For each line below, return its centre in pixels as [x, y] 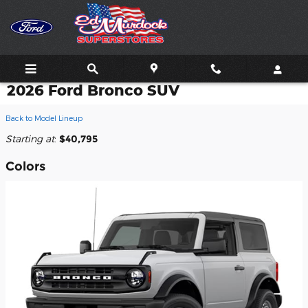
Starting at [30, 139]
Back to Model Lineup [44, 118]
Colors [25, 166]
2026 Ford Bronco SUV [93, 90]
